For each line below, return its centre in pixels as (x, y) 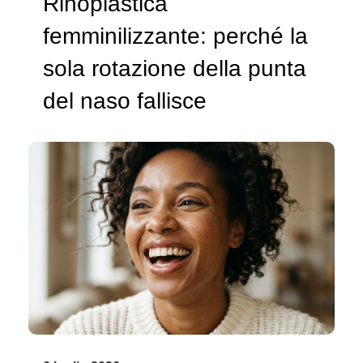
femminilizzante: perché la (175, 36)
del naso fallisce (125, 100)
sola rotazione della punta (175, 68)
